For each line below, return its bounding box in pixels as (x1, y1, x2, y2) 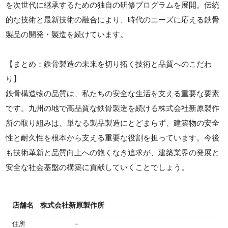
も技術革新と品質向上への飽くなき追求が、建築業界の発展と (6, 148, 220, 157)
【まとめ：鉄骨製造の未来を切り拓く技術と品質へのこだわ (6, 60, 212, 69)
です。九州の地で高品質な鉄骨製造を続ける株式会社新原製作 (6, 104, 220, 113)
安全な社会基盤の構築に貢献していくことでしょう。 (6, 163, 189, 172)
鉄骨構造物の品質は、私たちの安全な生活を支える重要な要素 (6, 89, 220, 98)
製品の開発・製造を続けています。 (6, 30, 128, 39)
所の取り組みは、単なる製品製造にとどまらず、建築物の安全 (6, 119, 220, 128)
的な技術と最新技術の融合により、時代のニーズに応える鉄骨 (6, 15, 220, 24)
